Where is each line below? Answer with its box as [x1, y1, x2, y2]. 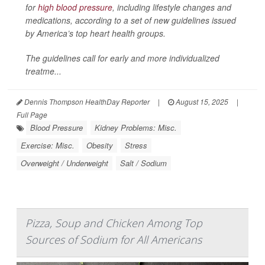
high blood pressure [38, 1, 112, 13]
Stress [125, 140, 147, 151]
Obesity [86, 140, 113, 151]
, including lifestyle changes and [112, 1, 231, 13]
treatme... [25, 65, 62, 77]
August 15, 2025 [174, 96, 228, 106]
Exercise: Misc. [21, 140, 75, 151]
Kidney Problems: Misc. [95, 122, 177, 133]
